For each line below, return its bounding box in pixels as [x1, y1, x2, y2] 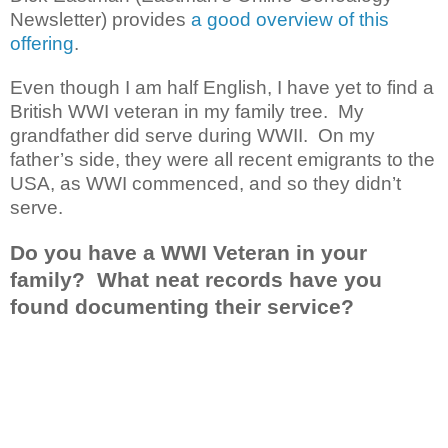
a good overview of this [191, 8, 389, 30]
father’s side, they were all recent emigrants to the [10, 148, 435, 170]
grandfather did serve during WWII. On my [10, 124, 375, 146]
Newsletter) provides [10, 8, 191, 30]
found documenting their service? [10, 294, 354, 319]
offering [10, 32, 74, 54]
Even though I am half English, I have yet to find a [10, 76, 434, 98]
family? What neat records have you [10, 267, 382, 292]
